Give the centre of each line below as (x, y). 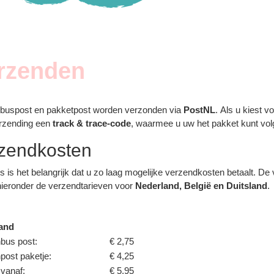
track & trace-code (92, 123)
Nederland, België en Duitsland (202, 186)
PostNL (200, 109)
